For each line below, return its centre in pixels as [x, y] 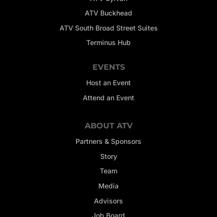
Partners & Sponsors [108, 141]
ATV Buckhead [108, 13]
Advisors [108, 201]
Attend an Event [108, 97]
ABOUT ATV [108, 126]
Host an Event [108, 83]
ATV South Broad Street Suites [108, 28]
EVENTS [108, 67]
